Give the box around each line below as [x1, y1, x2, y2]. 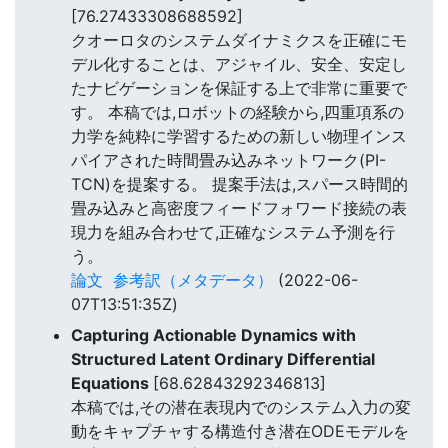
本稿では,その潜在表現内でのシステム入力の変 [71, 396, 411, 417]
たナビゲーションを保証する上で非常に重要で [71, 78, 407, 99]
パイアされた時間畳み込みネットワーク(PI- [71, 150, 386, 171]
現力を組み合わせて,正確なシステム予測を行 [71, 222, 395, 243]
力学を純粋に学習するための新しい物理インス [71, 126, 407, 147]
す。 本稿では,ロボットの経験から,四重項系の [71, 102, 404, 123]
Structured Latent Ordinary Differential [71, 348, 375, 369]
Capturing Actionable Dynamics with [71, 324, 356, 345]
